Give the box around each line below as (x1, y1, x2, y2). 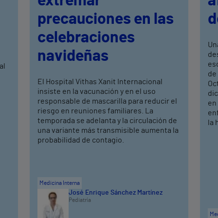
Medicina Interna (39, 180, 80, 186)
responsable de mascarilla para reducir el (37, 97, 178, 106)
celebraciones (37, 30, 135, 46)
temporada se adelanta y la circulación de (37, 117, 178, 125)
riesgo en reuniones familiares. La (37, 107, 154, 115)
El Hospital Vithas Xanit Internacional (37, 78, 163, 86)
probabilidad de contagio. (37, 136, 125, 145)
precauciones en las (37, 11, 174, 27)
